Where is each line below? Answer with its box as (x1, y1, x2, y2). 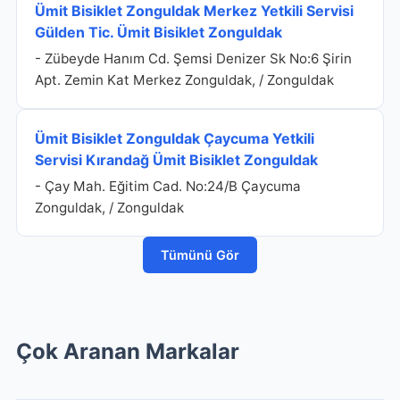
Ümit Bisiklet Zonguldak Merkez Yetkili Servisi (34, 2, 354, 20)
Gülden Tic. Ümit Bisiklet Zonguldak (34, 23, 282, 41)
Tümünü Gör (161, 247, 239, 262)
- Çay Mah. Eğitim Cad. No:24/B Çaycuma (34, 178, 301, 195)
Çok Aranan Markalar (15, 337, 239, 364)
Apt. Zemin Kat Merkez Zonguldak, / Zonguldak (34, 71, 334, 88)
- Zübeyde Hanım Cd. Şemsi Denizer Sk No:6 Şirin (34, 50, 352, 67)
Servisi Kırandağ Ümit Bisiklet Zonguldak (34, 151, 318, 169)
